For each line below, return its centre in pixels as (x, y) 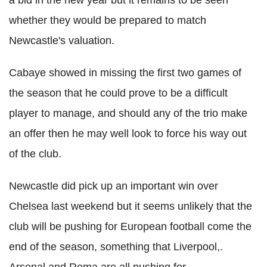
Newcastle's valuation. (62, 40)
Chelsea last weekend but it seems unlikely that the (131, 206)
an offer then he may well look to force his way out (128, 133)
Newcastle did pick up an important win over (114, 186)
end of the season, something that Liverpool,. (116, 246)
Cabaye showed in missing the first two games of (125, 72)
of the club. (35, 153)
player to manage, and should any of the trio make (128, 113)
